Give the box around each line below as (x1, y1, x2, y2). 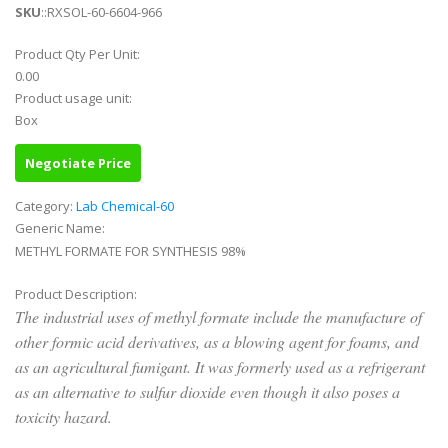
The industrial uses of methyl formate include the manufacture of (15, 306, 422, 328)
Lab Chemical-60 (76, 197, 174, 216)
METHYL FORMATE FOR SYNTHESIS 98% (15, 242, 246, 261)
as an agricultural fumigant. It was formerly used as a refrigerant (15, 356, 425, 378)
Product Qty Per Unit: (15, 45, 143, 64)
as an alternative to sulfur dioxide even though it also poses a (15, 381, 400, 403)
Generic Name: (15, 219, 108, 238)
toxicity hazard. (15, 406, 112, 428)
